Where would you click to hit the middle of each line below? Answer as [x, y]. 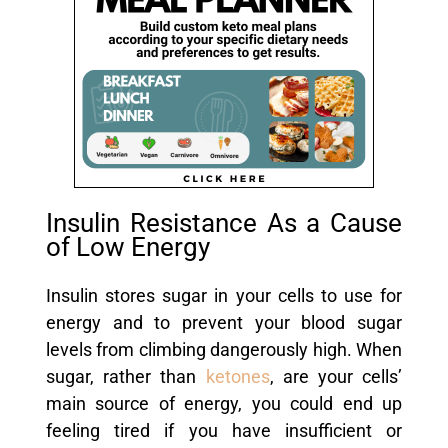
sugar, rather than [121, 376]
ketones [233, 376]
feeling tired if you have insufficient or [224, 430]
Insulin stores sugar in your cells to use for [224, 295]
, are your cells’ [336, 376]
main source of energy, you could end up [224, 403]
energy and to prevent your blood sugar [224, 322]
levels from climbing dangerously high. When [224, 349]
